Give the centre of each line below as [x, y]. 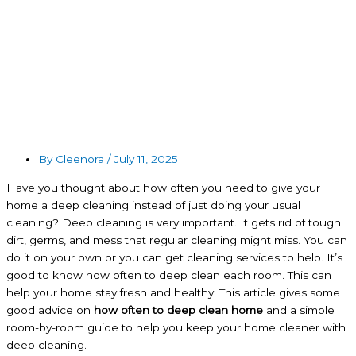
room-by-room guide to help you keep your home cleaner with [176, 327]
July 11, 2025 [146, 159]
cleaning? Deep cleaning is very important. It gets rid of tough [174, 222]
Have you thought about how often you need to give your [163, 187]
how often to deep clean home [178, 310]
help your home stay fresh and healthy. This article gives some [173, 292]
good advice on [50, 310]
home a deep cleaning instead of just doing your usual [153, 205]
